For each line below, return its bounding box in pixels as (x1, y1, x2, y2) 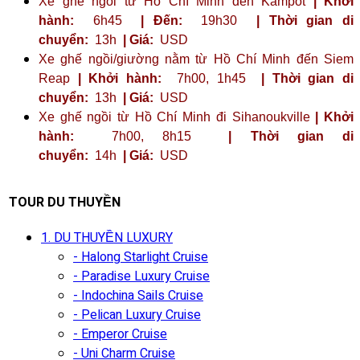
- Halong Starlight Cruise (73, 247, 208, 267)
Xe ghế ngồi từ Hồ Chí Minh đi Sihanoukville (39, 109, 316, 124)
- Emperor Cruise (73, 324, 167, 344)
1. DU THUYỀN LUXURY (41, 227, 173, 247)
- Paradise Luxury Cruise (73, 266, 210, 286)
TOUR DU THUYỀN (9, 192, 121, 212)
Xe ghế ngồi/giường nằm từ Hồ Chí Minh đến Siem (39, 51, 354, 66)
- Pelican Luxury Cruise (73, 305, 201, 325)
